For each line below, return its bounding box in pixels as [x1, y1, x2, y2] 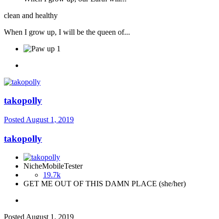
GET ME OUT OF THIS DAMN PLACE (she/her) [23, 179, 186, 188]
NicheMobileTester [23, 162, 83, 171]
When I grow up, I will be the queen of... [4, 27, 130, 36]
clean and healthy [4, 11, 58, 20]
